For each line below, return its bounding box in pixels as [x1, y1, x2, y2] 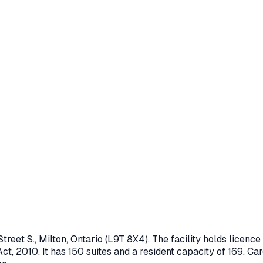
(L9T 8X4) [103, 232, 148, 245]
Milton [39, 232, 66, 245]
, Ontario [66, 232, 103, 245]
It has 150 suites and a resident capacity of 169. [40, 245, 245, 258]
